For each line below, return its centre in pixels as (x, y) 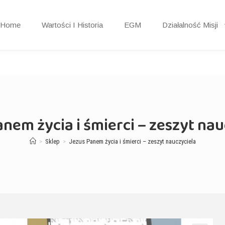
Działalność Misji (190, 25)
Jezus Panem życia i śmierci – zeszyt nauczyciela (132, 142)
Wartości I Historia (73, 25)
